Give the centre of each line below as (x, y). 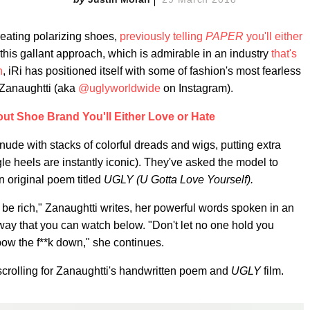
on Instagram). (197, 88)
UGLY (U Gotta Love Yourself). (179, 180)
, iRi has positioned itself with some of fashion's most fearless (152, 71)
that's (284, 54)
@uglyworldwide (119, 88)
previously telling (163, 36)
